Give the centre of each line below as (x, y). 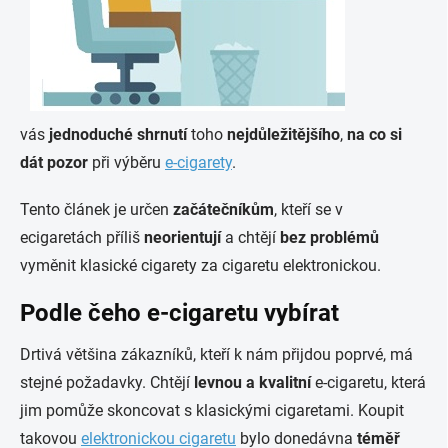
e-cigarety (198, 162)
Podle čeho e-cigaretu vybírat (179, 313)
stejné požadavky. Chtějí (107, 382)
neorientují (182, 237)
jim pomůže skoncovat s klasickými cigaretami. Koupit (212, 410)
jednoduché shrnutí (120, 134)
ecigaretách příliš (82, 237)
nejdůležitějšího (283, 134)
